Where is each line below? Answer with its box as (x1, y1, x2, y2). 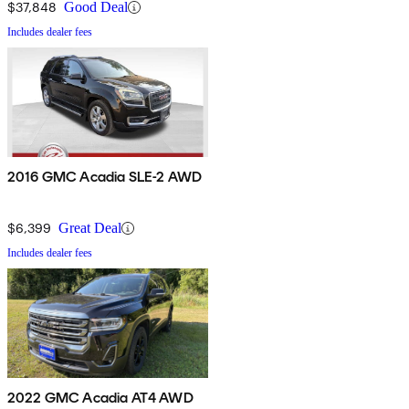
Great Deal (58, 220, 121, 236)
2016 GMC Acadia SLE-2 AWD (7, 168, 203, 186)
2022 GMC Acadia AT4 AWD (7, 389, 194, 407)
